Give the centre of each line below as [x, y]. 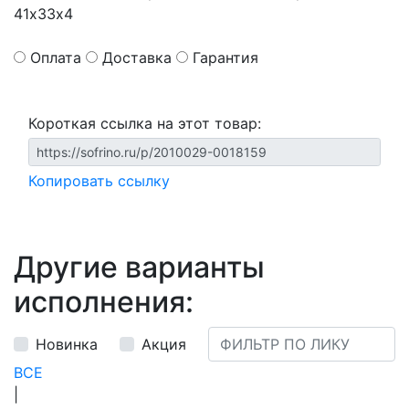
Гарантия [225, 58]
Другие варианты [139, 267]
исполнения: [104, 302]
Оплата [56, 58]
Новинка [67, 344]
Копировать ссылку [99, 181]
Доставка [137, 58]
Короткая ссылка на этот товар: [145, 123]
